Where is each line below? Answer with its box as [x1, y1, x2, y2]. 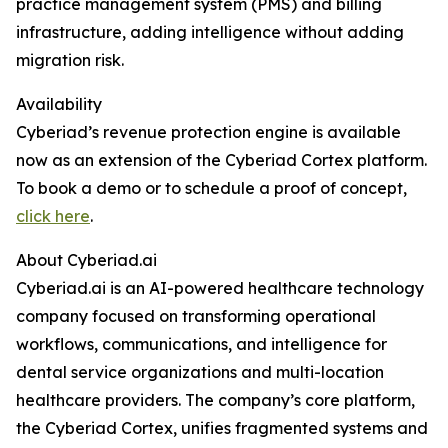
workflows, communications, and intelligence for [16, 334, 387, 355]
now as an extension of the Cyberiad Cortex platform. [16, 150, 427, 171]
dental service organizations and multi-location [16, 362, 384, 383]
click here [16, 206, 90, 227]
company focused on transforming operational [16, 306, 376, 327]
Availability [16, 94, 102, 115]
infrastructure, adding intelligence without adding [16, 22, 404, 43]
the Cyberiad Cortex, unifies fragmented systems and [16, 418, 428, 439]
